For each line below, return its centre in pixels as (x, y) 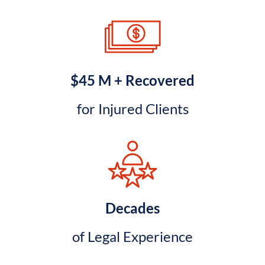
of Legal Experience (132, 236)
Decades (132, 208)
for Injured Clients (132, 108)
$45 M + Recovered (132, 80)
